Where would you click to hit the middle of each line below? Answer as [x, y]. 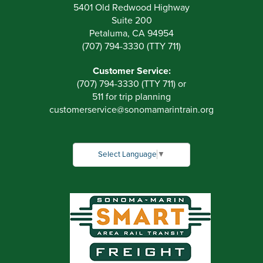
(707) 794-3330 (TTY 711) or [131, 84]
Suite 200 [131, 21]
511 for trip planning [131, 97]
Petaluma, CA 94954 [131, 33]
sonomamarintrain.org [169, 110]
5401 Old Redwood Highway [131, 8]
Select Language [127, 155]
